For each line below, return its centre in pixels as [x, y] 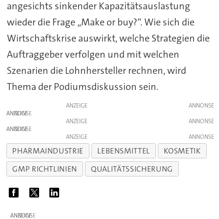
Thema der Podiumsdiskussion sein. [82, 87]
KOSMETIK [182, 151]
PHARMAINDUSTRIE [48, 151]
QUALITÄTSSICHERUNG [132, 169]
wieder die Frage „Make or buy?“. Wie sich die [100, 22]
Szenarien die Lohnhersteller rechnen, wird [96, 71]
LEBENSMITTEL [124, 151]
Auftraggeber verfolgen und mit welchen [93, 55]
